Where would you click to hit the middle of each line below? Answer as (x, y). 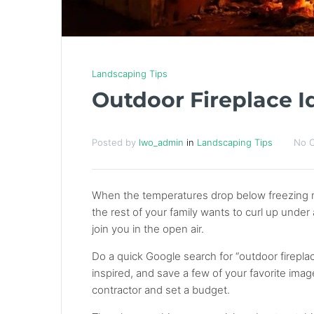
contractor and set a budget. (161, 289)
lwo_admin (162, 142)
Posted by (116, 142)
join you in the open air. (148, 228)
